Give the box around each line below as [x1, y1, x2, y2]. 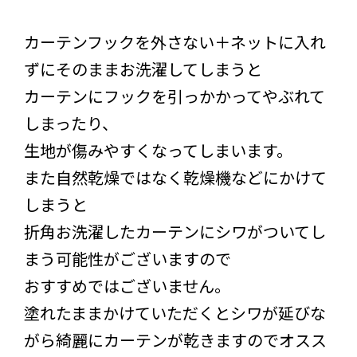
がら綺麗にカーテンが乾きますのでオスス [24, 328, 327, 352]
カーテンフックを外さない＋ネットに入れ [24, 30, 326, 54]
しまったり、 [24, 112, 118, 135]
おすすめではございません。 [24, 274, 230, 298]
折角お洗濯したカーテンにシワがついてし [24, 220, 326, 244]
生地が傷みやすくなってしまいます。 [24, 139, 292, 163]
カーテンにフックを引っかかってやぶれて [24, 84, 325, 108]
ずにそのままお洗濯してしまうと [24, 57, 262, 81]
